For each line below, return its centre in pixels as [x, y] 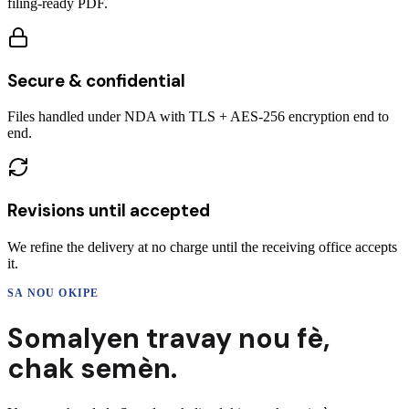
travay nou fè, [235, 338]
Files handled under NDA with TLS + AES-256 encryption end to [198, 117]
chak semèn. [92, 368]
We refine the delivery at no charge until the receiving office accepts [202, 246]
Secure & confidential [96, 80]
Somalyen [73, 338]
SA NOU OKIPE [53, 293]
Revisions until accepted [109, 210]
